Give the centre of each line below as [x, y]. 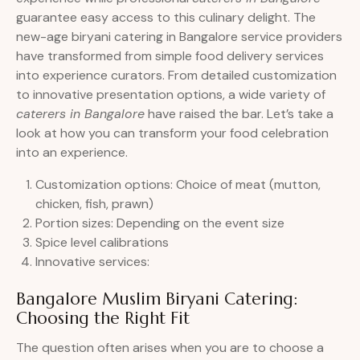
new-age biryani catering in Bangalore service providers [179, 37]
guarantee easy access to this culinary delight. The [166, 18]
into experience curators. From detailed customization [176, 76]
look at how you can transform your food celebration [172, 133]
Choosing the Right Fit [103, 319]
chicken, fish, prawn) [94, 204]
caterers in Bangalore [80, 114]
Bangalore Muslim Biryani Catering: [157, 299]
